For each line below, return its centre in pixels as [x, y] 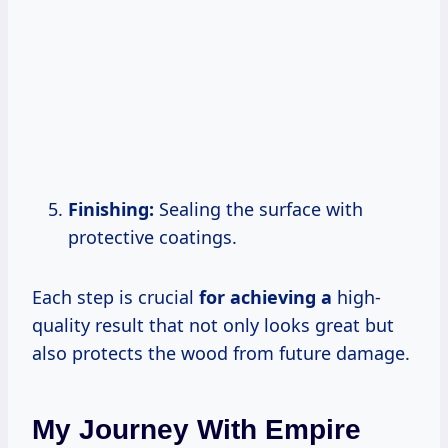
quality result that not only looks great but [213, 325]
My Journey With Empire [196, 430]
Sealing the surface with [258, 209]
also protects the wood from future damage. [221, 353]
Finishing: [111, 209]
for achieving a [265, 297]
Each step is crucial [115, 297]
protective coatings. [152, 237]
